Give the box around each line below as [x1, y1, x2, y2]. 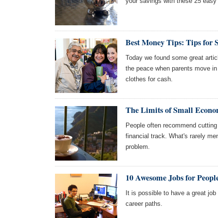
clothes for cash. [126, 75, 173, 83]
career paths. [126, 200, 163, 207]
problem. [126, 143, 150, 150]
